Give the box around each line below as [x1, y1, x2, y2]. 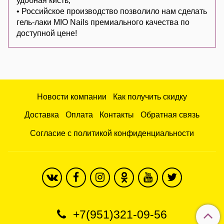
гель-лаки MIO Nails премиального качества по [16, 18, 189, 27]
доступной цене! [16, 29, 77, 38]
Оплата [65, 110, 93, 119]
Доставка [24, 110, 59, 119]
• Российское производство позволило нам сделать [16, 7, 207, 16]
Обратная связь [140, 110, 199, 119]
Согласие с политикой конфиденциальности [30, 129, 194, 138]
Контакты [99, 110, 134, 119]
